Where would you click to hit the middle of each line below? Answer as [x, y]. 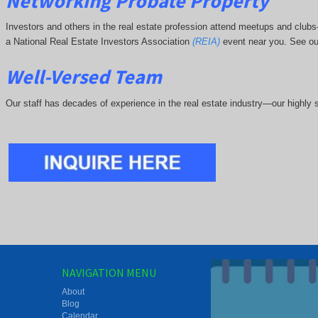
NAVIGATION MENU [109, 272]
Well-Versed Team [83, 76]
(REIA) [206, 41]
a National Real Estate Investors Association [99, 41]
